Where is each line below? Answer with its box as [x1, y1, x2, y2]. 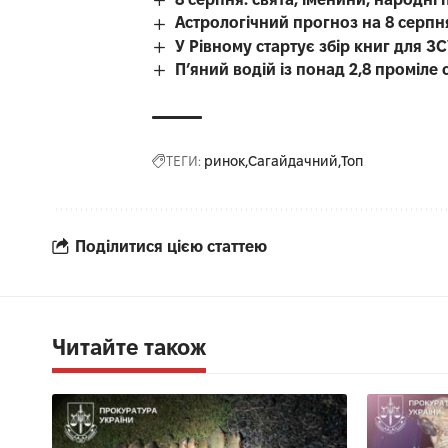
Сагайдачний [248, 153, 338, 170]
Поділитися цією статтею [75, 237, 267, 255]
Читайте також [52, 335, 206, 360]
